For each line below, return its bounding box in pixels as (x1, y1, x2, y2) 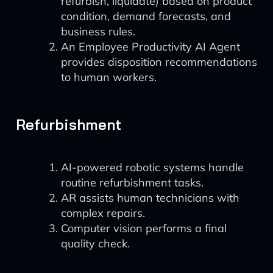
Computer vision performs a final (61, 221, 227, 235)
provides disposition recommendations (61, 55, 257, 69)
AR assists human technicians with (61, 191, 239, 205)
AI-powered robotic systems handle (61, 160, 244, 174)
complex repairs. (61, 206, 145, 220)
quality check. (61, 236, 130, 250)
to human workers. (61, 70, 157, 84)
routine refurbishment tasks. (61, 175, 204, 190)
